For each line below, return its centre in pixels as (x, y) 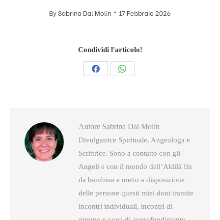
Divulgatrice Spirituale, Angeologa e (134, 140)
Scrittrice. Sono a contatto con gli (129, 153)
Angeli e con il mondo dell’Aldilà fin (135, 166)
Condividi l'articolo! (110, 49)
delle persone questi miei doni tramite (136, 193)
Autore (89, 126)
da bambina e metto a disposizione (132, 179)
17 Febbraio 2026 (145, 12)
